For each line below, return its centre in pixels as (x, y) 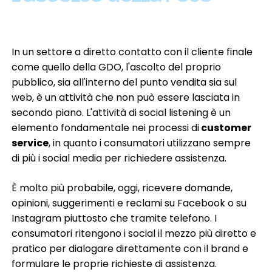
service (30, 143)
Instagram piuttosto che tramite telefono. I (114, 219)
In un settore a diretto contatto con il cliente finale (132, 52)
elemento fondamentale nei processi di (106, 128)
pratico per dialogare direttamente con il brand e (130, 249)
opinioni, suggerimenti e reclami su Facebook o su (129, 203)
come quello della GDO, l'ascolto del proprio (117, 67)
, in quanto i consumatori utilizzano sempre (150, 143)
